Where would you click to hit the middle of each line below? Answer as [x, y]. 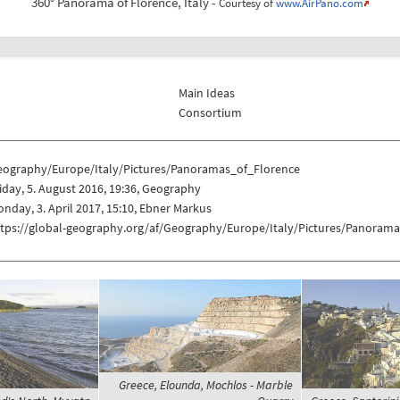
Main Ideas [207, 92]
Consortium [211, 112]
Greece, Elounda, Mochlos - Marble [205, 384]
